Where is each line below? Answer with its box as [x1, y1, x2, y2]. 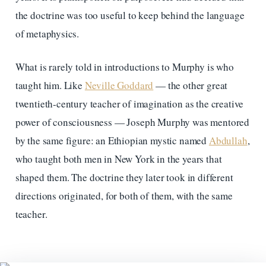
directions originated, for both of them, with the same [15, 189, 233, 203]
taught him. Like [15, 78, 85, 93]
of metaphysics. [15, 26, 80, 40]
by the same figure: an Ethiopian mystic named [15, 134, 209, 148]
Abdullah [208, 134, 248, 148]
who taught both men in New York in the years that [15, 152, 222, 166]
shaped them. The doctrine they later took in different [15, 170, 233, 185]
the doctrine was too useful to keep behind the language [15, 8, 245, 22]
